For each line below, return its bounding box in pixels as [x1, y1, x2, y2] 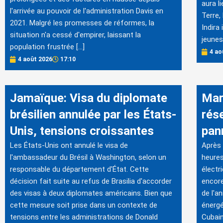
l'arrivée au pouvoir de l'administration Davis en [10, 6, 163, 15]
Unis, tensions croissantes [10, 124, 154, 138]
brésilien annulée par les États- [10, 108, 176, 121]
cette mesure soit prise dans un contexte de [10, 201, 157, 210]
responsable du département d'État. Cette [10, 165, 149, 174]
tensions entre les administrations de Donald [10, 213, 158, 222]
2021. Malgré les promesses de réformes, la [10, 18, 154, 27]
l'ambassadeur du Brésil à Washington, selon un [10, 153, 166, 162]
